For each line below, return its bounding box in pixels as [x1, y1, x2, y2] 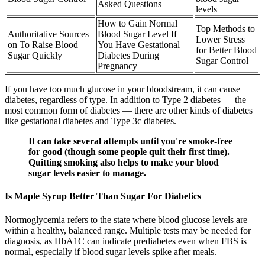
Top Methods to [196, 23, 255, 34]
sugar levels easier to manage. [28, 167, 146, 178]
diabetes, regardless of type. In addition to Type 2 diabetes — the [5, 94, 246, 105]
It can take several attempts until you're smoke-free [28, 135, 232, 146]
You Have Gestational [98, 39, 180, 50]
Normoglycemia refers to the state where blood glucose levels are [5, 214, 247, 225]
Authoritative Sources [8, 28, 89, 39]
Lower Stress [196, 34, 245, 44]
